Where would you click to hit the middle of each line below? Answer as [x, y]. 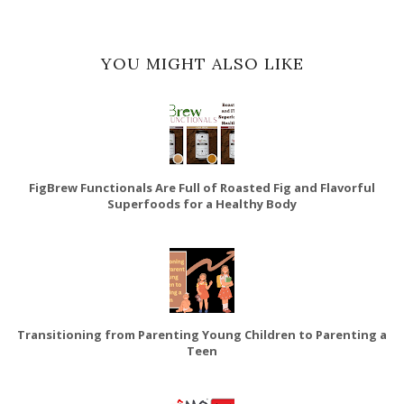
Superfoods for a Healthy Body [202, 203]
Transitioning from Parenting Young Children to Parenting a [202, 334]
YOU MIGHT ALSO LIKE [202, 63]
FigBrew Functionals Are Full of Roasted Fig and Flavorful [202, 187]
